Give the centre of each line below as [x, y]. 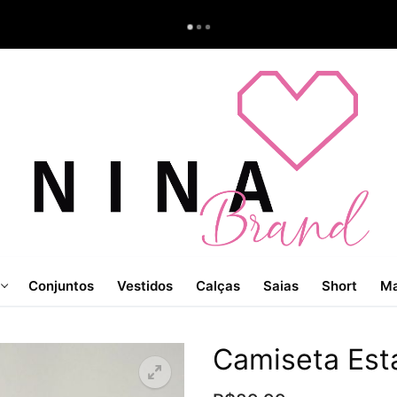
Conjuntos [61, 285]
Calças [218, 285]
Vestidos [145, 285]
